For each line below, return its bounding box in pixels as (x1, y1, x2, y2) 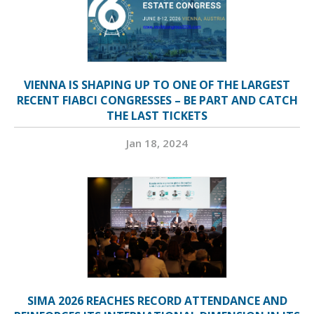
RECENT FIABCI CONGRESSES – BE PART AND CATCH (16, 93, 298, 109)
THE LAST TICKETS (107, 108, 207, 124)
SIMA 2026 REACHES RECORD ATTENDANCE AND (27, 293, 287, 309)
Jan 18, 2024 (126, 136, 188, 151)
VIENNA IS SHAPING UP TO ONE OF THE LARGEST (24, 77, 290, 93)
